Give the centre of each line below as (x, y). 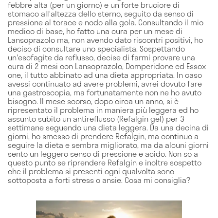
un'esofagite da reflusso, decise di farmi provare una (101, 57)
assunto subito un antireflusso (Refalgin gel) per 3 (96, 118)
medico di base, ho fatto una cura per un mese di (95, 31)
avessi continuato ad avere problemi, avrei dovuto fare (105, 83)
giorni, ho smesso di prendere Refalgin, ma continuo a (103, 136)
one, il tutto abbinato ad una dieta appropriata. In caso (105, 74)
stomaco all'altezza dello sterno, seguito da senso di (101, 13)
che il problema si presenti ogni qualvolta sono (91, 171)
